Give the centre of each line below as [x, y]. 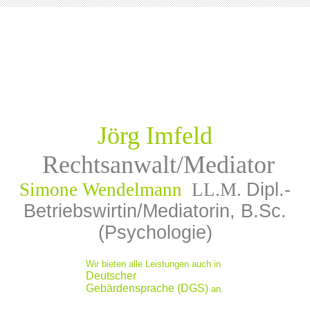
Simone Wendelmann [106, 190]
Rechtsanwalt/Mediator [158, 165]
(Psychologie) [155, 232]
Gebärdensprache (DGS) [147, 288]
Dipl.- [268, 190]
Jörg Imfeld [155, 136]
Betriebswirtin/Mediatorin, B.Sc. [155, 211]
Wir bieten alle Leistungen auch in [153, 264]
